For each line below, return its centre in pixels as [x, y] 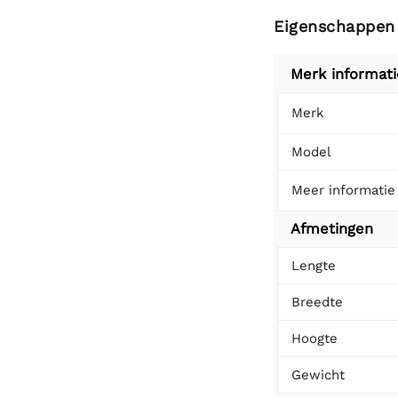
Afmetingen [332, 228]
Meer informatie [343, 190]
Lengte [314, 265]
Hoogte [314, 338]
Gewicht [318, 374]
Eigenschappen [334, 26]
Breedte [317, 302]
